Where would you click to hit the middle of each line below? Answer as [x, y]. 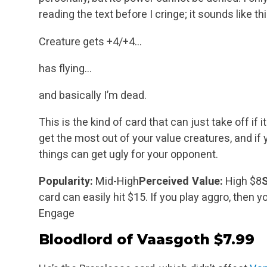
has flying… [65, 68]
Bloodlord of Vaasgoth [124, 239]
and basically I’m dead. [93, 95]
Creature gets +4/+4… [90, 41]
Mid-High [116, 181]
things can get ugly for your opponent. [128, 154]
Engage [57, 213]
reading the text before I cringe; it [117, 14]
